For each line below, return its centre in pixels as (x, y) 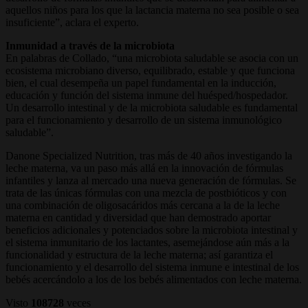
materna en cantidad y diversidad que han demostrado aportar (138, 217)
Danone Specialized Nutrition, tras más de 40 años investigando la (149, 155)
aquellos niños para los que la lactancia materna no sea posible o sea (152, 10)
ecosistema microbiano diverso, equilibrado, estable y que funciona (150, 70)
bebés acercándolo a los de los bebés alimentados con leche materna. (154, 279)
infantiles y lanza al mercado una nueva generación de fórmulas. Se (151, 180)
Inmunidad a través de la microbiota (90, 45)
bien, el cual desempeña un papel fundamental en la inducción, (141, 82)
